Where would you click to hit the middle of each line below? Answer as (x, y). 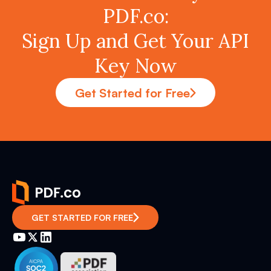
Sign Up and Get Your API (135, 41)
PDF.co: (135, 16)
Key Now (135, 66)
